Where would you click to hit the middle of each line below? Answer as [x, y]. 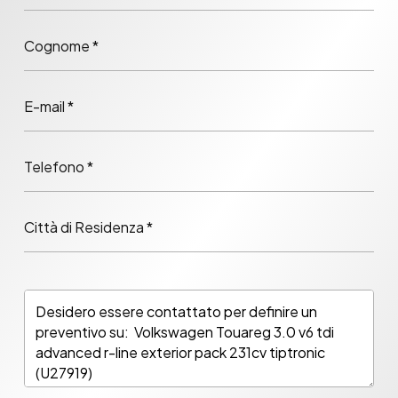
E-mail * [49, 107]
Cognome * [61, 46]
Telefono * [59, 167]
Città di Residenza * [88, 227]
